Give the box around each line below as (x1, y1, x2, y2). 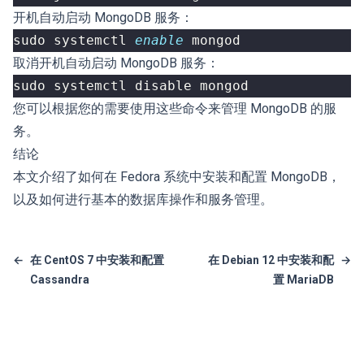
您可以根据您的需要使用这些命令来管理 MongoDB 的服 (13, 101, 336, 116)
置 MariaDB (273, 273, 334, 286)
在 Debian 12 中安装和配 (208, 253, 334, 266)
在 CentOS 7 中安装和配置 (30, 253, 164, 266)
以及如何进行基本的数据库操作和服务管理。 (13, 192, 273, 207)
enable (135, 32, 184, 48)
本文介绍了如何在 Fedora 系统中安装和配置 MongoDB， (13, 169, 340, 184)
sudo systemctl (13, 32, 135, 48)
